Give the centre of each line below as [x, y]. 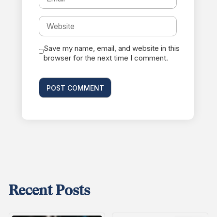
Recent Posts [49, 191]
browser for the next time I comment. [106, 58]
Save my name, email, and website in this [112, 48]
